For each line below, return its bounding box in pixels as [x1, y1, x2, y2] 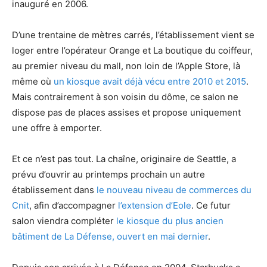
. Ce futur [191, 199, 231, 211]
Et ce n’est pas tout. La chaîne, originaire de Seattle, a [12, 153, 236, 164]
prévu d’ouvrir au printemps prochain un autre [12, 168, 205, 180]
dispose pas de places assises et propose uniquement [12, 106, 241, 118]
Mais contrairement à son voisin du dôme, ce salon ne [12, 91, 238, 103]
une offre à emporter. [12, 122, 102, 133]
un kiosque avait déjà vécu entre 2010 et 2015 [54, 75, 246, 87]
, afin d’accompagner [29, 199, 118, 211]
